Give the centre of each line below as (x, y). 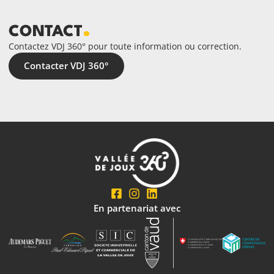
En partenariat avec (137, 209)
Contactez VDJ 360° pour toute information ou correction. (125, 46)
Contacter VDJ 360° (66, 66)
